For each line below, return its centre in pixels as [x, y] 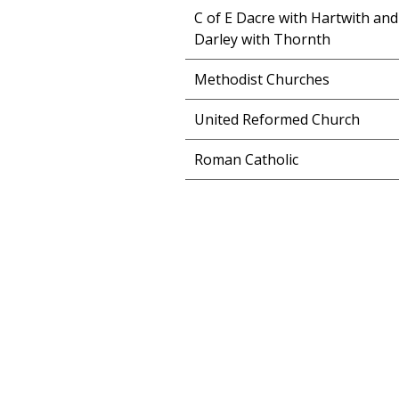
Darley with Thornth [262, 39]
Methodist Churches [262, 79]
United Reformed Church [277, 119]
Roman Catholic [246, 159]
